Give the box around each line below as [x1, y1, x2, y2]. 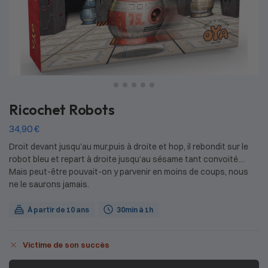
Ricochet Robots [9, 100, 115, 119]
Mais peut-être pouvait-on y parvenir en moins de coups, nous [9, 166, 248, 177]
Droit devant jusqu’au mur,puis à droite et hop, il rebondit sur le [9, 141, 248, 152]
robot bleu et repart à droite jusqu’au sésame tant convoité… [9, 153, 245, 165]
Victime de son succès [23, 240, 109, 250]
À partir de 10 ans [28, 205, 89, 214]
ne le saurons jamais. [9, 178, 89, 190]
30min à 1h [117, 205, 153, 214]
